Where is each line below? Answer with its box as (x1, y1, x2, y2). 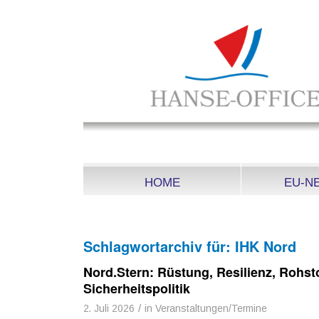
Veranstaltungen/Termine (155, 303, 268, 314)
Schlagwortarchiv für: (83, 236, 236, 256)
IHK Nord (235, 236, 297, 256)
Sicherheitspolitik (83, 279, 191, 298)
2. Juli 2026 (83, 303, 135, 314)
